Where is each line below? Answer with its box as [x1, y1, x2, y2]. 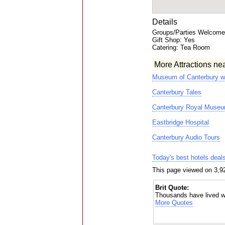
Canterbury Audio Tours [152, 134, 220, 141]
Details [152, 18, 177, 26]
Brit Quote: [155, 184, 189, 191]
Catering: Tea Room [152, 44, 210, 51]
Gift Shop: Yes [152, 36, 195, 44]
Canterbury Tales [152, 88, 201, 96]
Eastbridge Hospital [152, 119, 209, 126]
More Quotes [155, 199, 193, 206]
